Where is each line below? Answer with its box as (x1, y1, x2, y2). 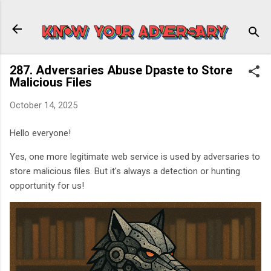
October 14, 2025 (10, 99, 77, 111)
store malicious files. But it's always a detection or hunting (10, 166, 240, 177)
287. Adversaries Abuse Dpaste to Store (10, 62, 232, 77)
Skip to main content (94, 10, 177, 21)
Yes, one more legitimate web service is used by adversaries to (10, 151, 260, 163)
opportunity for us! (10, 180, 84, 192)
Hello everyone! (10, 128, 71, 139)
